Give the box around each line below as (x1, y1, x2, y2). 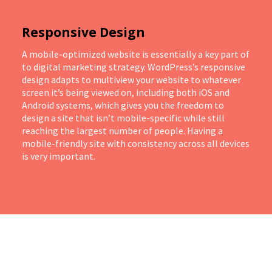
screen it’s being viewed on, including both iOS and (22, 86, 229, 98)
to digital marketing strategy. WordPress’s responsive (22, 61, 245, 73)
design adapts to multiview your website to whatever (22, 73, 241, 86)
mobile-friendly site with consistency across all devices (22, 137, 250, 149)
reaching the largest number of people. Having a (22, 124, 223, 137)
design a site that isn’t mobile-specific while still (22, 112, 225, 124)
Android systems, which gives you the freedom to (22, 99, 224, 111)
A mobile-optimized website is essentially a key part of (22, 48, 250, 60)
